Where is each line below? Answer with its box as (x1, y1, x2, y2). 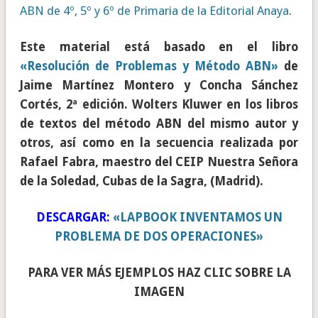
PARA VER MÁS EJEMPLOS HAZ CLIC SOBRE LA (27, 265, 291, 280)
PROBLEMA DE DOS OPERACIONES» (55, 229, 263, 244)
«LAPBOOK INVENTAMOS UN (112, 210, 283, 225)
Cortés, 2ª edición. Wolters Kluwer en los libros (19, 97, 299, 112)
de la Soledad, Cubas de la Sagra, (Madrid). (19, 174, 263, 189)
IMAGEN (133, 285, 185, 300)
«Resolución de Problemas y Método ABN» (19, 59, 279, 74)
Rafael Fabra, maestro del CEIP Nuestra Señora (19, 155, 299, 170)
